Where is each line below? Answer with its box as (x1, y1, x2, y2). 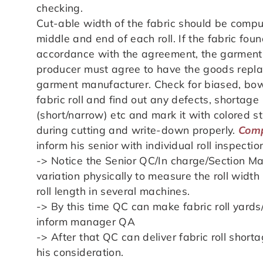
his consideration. (36, 245, 124, 258)
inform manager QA (36, 214, 135, 228)
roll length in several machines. (36, 184, 190, 197)
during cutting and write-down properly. (36, 123, 239, 136)
